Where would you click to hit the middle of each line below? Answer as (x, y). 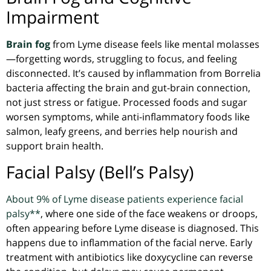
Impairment (53, 17)
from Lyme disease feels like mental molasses (156, 44)
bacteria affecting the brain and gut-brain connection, (128, 88)
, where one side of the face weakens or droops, (149, 213)
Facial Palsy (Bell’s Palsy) (100, 171)
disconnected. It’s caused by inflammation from (115, 73)
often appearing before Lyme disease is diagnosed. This (132, 228)
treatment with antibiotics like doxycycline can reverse (129, 257)
